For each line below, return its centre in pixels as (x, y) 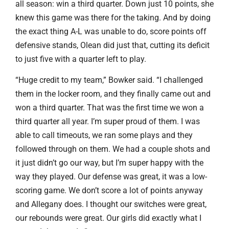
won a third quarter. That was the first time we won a (110, 108)
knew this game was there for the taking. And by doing (113, 17)
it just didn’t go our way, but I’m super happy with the (109, 163)
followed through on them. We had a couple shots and (113, 149)
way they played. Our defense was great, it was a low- (111, 177)
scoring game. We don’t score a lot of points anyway (109, 191)
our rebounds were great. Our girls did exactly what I (108, 218)
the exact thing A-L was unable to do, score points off (111, 31)
